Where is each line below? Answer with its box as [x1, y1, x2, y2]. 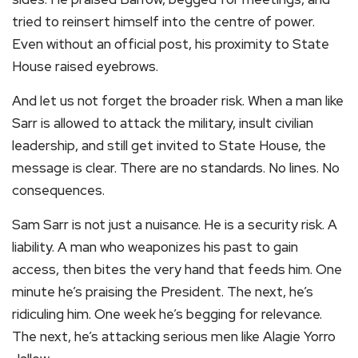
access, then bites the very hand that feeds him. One [12, 261, 342, 278]
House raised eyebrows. [12, 58, 158, 75]
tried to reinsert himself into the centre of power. [12, 13, 315, 30]
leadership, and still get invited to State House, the [12, 137, 326, 154]
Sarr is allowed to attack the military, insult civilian [12, 114, 313, 132]
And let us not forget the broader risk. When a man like [12, 92, 344, 109]
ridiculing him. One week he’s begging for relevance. [12, 305, 322, 323]
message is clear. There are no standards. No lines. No [12, 159, 340, 177]
